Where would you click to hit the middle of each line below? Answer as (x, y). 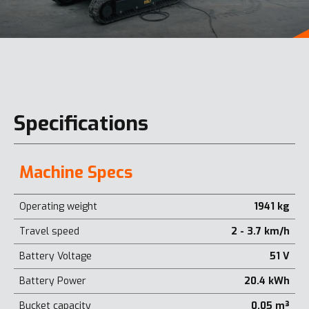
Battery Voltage (56, 256)
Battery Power (53, 281)
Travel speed (49, 231)
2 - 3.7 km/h (260, 231)
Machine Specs (76, 172)
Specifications (81, 123)
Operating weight (58, 206)
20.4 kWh (267, 281)
